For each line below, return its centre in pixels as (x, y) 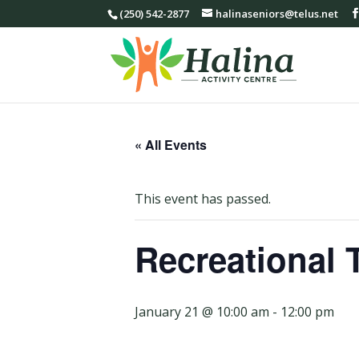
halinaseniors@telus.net (277, 13)
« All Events (171, 145)
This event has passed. (203, 199)
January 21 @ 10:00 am (202, 312)
